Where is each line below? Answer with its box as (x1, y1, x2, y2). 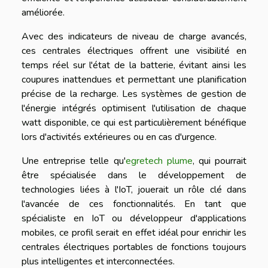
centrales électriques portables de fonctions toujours (22, 240, 246, 254)
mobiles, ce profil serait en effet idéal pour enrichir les (22, 226, 246, 240)
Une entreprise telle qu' (22, 154, 126, 168)
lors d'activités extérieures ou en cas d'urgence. (22, 130, 217, 144)
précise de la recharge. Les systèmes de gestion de (22, 87, 246, 101)
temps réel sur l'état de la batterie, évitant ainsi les (22, 59, 246, 72)
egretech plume (125, 154, 193, 168)
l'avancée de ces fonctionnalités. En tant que (22, 197, 246, 211)
